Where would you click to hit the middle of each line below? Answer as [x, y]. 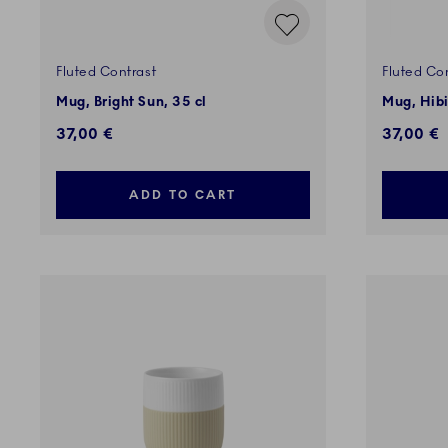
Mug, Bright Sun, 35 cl [131, 102]
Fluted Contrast [106, 72]
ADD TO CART [183, 195]
